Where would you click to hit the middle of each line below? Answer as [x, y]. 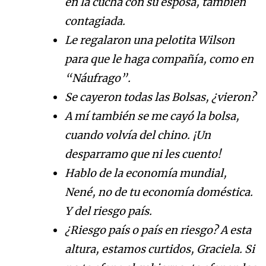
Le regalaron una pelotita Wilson [150, 40]
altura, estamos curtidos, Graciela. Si [160, 249]
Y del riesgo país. [108, 211]
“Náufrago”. [98, 78]
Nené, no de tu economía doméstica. [159, 192]
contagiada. [95, 21]
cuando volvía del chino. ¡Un [138, 135]
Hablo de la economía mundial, [146, 173]
